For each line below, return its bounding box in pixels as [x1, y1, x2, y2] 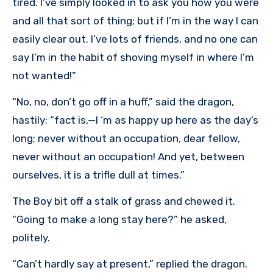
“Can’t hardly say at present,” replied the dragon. [12, 258, 247, 271]
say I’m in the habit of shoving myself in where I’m [12, 51, 254, 64]
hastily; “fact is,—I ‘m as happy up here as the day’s [12, 114, 258, 127]
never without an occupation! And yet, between [12, 151, 244, 163]
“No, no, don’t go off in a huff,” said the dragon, [12, 96, 234, 108]
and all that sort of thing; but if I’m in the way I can [12, 15, 258, 27]
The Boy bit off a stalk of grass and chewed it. [12, 195, 235, 208]
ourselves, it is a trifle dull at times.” [12, 169, 185, 182]
